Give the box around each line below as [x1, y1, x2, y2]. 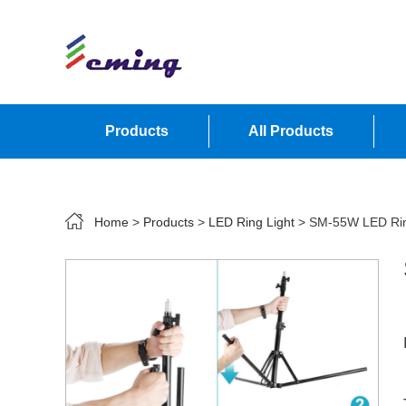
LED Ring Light [208, 215, 295, 229]
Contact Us [105, 178, 182, 193]
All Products [248, 123, 333, 139]
